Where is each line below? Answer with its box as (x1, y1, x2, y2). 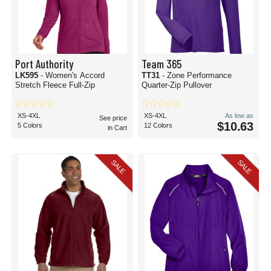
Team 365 (142, 56, 181, 71)
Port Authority (15, 56, 73, 71)
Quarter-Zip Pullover (142, 80, 212, 90)
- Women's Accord (41, 71, 105, 80)
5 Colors (18, 122, 42, 129)
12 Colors (144, 122, 172, 129)
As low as (225, 112, 253, 119)
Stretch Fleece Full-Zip (15, 80, 95, 90)
